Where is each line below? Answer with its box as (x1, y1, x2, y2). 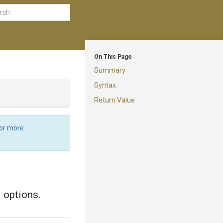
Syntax (94, 81, 116, 89)
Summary (94, 66, 125, 74)
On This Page (94, 53, 132, 60)
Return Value (94, 96, 135, 104)
